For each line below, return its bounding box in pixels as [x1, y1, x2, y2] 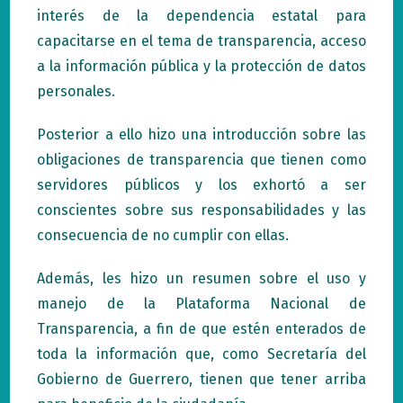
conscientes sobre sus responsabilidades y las [37, 201, 366, 219]
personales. [37, 83, 116, 100]
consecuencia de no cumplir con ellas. [37, 227, 290, 244]
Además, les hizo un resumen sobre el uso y [37, 270, 366, 287]
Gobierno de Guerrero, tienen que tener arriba [37, 371, 366, 388]
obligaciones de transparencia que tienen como [37, 151, 366, 168]
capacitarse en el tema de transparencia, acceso [37, 32, 366, 49]
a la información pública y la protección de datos [37, 58, 366, 75]
